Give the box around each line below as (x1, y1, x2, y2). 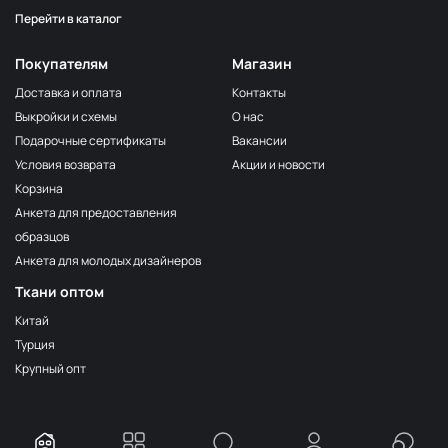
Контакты (232, 84, 286, 101)
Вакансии (232, 132, 287, 149)
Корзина (15, 180, 63, 197)
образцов (15, 228, 69, 245)
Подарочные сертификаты (15, 132, 166, 149)
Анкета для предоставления (15, 204, 177, 221)
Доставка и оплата (15, 84, 122, 101)
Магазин (232, 54, 292, 73)
